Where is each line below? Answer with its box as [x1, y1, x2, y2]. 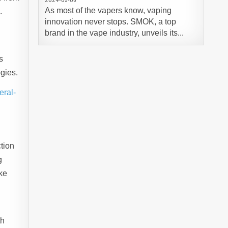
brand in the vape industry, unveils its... [44, 28, 184, 37]
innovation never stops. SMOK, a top [44, 17, 176, 26]
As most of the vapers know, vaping [44, 6, 172, 15]
